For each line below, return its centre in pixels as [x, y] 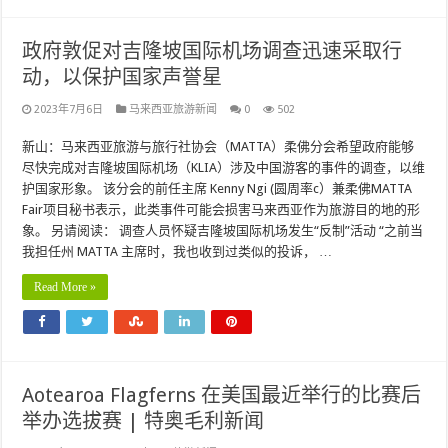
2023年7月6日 [69, 109]
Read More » [65, 287]
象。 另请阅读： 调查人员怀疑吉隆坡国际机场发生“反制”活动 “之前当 [223, 230]
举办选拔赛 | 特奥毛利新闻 [143, 421]
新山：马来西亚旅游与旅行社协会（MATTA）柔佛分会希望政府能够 [218, 146]
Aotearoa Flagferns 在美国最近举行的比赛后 [222, 395]
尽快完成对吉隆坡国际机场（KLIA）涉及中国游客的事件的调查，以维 [224, 167]
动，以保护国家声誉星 [122, 77]
